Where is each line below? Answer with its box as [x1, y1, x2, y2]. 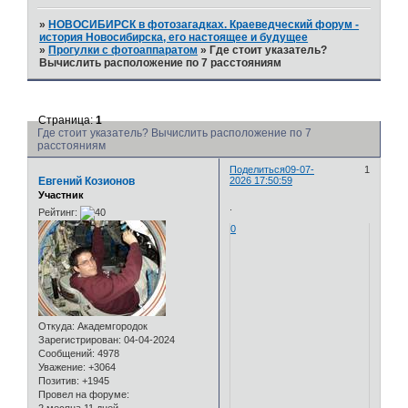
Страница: [38, 113, 97, 127]
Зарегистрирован [38, 334, 118, 346]
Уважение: [38, 362, 86, 373]
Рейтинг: [38, 207, 77, 219]
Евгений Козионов [38, 174, 135, 188]
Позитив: [38, 375, 79, 387]
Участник [38, 189, 84, 200]
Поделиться [229, 163, 286, 175]
